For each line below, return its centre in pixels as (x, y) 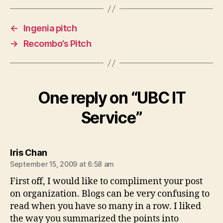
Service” (111, 118)
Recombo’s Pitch (57, 44)
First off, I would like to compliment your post (106, 181)
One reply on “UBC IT (111, 98)
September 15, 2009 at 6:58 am (62, 164)
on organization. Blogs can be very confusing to (110, 194)
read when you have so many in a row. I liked (106, 206)
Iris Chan (29, 153)
